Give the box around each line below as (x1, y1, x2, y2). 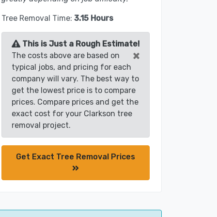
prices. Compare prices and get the (12, 97, 139, 107)
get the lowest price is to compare (12, 86, 136, 95)
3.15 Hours (74, 14, 113, 23)
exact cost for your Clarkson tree (12, 109, 132, 119)
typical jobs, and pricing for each (12, 62, 131, 72)
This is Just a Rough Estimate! (20, 39, 139, 49)
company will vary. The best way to (12, 74, 139, 84)
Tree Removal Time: (1, 14, 74, 23)
